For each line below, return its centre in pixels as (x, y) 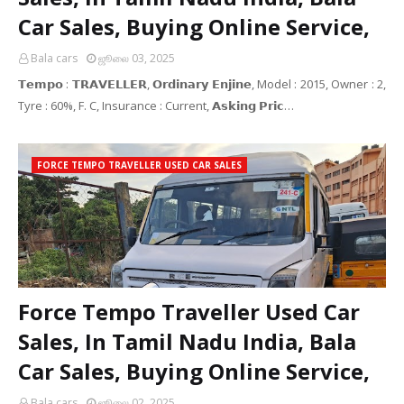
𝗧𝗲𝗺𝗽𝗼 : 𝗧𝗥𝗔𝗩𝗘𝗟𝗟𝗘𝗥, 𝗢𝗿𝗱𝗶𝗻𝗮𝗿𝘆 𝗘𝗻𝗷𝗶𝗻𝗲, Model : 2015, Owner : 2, (202, 84)
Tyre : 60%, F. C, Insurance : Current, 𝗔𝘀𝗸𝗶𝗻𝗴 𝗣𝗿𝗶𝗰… (156, 106)
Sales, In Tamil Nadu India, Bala (187, 341)
